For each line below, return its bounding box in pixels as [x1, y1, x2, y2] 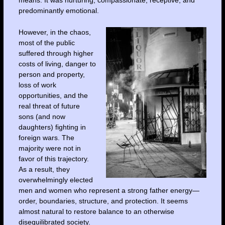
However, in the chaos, [18, 28, 91, 37]
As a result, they [18, 165, 70, 174]
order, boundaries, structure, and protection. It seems [18, 197, 188, 205]
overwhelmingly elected [18, 176, 93, 184]
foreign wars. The [18, 134, 74, 142]
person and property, [18, 70, 85, 79]
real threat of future [18, 102, 80, 110]
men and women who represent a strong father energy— [18, 186, 199, 195]
